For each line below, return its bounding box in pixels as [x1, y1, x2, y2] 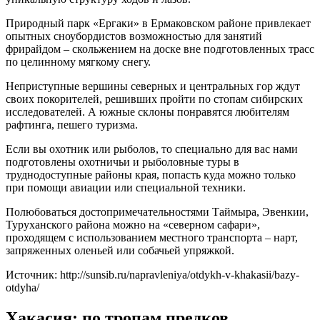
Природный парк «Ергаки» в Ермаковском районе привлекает [6, 16, 311, 29]
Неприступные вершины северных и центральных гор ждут [6, 79, 300, 92]
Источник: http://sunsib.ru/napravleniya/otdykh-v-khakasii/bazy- [6, 268, 299, 281]
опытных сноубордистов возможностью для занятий [6, 29, 262, 42]
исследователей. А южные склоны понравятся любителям [6, 105, 289, 118]
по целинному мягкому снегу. [6, 55, 151, 68]
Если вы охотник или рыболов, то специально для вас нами [6, 142, 298, 155]
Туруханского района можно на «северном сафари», [6, 218, 260, 231]
